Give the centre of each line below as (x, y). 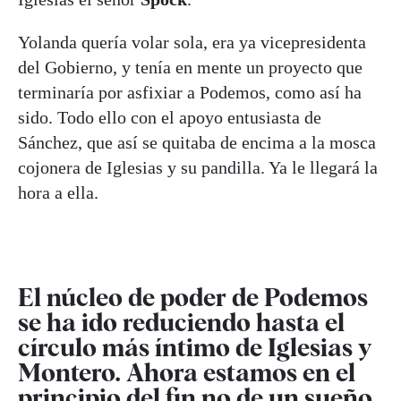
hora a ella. (58, 193)
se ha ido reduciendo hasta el (181, 323)
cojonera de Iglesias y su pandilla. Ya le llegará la (198, 168)
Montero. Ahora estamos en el (187, 373)
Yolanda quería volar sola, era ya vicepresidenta (192, 43)
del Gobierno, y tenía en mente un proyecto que (190, 68)
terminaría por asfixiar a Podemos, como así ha (190, 93)
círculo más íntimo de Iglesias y (195, 348)
